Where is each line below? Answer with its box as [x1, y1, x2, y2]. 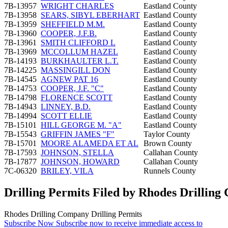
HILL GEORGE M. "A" [41, 120, 122, 129]
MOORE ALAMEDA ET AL [41, 138, 138, 148]
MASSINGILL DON [41, 65, 110, 74]
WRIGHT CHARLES [41, 1, 114, 10]
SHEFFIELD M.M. [41, 19, 105, 28]
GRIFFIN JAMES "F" [41, 129, 115, 138]
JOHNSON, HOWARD [41, 157, 120, 166]
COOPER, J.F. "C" [41, 83, 104, 93]
